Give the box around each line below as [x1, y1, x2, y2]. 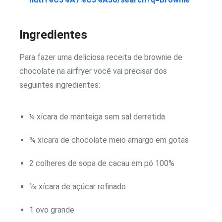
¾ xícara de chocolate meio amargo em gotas [29, 135, 189, 145]
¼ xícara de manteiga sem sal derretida [29, 111, 165, 121]
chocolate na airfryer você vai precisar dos [19, 66, 167, 76]
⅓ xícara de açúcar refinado [29, 182, 126, 192]
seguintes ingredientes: [19, 80, 100, 90]
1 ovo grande [29, 205, 74, 215]
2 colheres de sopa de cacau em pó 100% [29, 158, 174, 168]
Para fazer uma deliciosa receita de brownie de [19, 52, 182, 62]
